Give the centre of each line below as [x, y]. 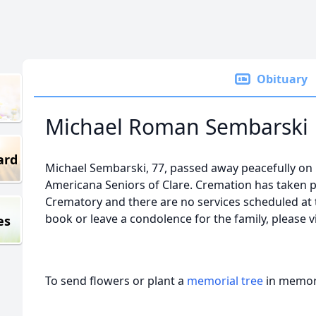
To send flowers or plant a [116, 281]
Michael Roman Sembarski [177, 127]
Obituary [282, 79]
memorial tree [225, 281]
